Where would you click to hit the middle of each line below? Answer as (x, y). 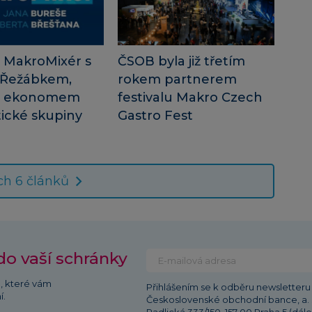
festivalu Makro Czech (190, 98)
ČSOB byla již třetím (181, 62)
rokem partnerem (177, 80)
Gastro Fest (155, 116)
